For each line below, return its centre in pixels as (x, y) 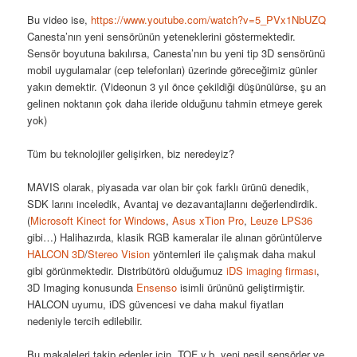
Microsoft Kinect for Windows (98, 220)
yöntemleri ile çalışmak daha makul (233, 253)
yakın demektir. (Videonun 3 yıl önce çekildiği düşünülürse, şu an (177, 86)
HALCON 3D (56, 253)
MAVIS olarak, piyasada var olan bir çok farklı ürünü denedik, (169, 186)
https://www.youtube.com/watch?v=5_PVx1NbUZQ (209, 19)
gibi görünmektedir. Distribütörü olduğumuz (127, 270)
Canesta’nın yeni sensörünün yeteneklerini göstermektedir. (162, 36)
